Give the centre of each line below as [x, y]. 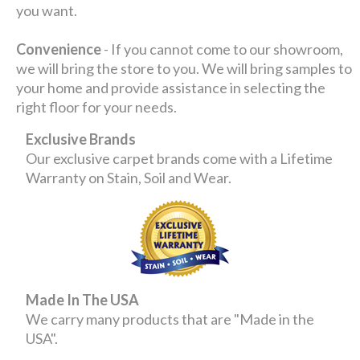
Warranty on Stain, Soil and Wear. [129, 177]
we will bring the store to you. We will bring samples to [184, 68]
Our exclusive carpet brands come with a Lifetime [180, 158]
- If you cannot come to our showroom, [223, 49]
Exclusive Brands [81, 139]
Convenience [59, 49]
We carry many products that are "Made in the [170, 319]
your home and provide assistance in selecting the [171, 87]
